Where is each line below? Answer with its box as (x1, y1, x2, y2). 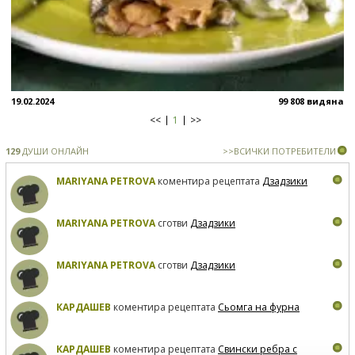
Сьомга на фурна (218, 300, 300, 315)
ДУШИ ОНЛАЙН (20, 145, 89, 158)
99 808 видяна (278, 95, 344, 108)
